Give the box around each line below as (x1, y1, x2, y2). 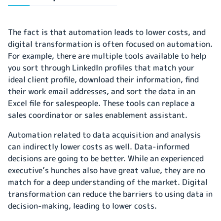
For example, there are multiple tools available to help (8, 50, 206, 61)
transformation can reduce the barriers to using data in (8, 188, 213, 199)
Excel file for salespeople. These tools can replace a (8, 97, 195, 109)
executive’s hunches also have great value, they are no (8, 164, 205, 176)
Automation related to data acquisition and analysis (8, 129, 201, 140)
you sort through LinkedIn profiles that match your (8, 62, 194, 73)
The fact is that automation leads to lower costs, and (8, 26, 206, 37)
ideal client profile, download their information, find (8, 74, 199, 85)
